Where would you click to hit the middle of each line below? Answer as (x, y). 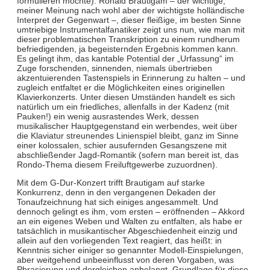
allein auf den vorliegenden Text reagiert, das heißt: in (119, 240)
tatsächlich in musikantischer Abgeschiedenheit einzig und (127, 231)
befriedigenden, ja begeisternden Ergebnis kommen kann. (127, 49)
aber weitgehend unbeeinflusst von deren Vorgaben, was (125, 259)
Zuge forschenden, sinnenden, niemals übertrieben (114, 68)
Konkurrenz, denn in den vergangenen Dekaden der (116, 192)
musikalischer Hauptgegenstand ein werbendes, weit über (127, 126)
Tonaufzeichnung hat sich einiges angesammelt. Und (117, 202)
